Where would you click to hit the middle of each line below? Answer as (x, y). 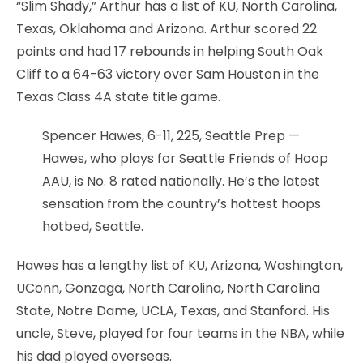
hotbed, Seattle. (93, 226)
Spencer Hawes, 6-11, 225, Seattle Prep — (171, 135)
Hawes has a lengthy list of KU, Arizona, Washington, (179, 265)
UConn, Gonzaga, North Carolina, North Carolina (168, 288)
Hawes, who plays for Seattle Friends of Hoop (185, 158)
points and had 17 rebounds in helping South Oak (170, 51)
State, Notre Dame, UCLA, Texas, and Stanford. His (173, 310)
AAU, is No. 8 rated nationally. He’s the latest (181, 181)
